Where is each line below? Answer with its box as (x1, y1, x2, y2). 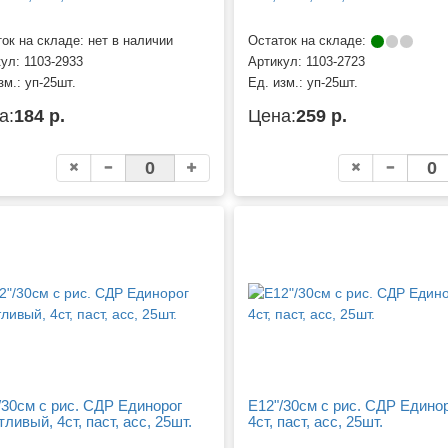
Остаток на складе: (247, 34, 370, 49)
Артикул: (247, 55, 306, 70)
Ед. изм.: (247, 76, 307, 91)
